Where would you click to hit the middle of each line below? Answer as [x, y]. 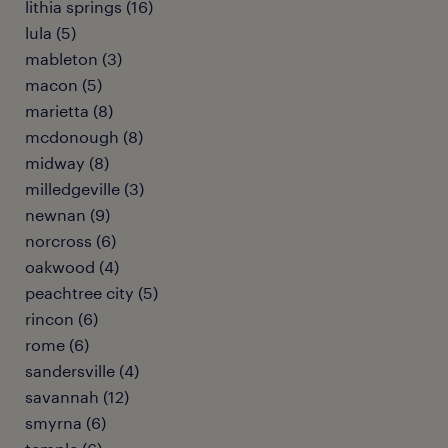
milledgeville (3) [84, 188]
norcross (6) [70, 240]
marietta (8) [69, 110]
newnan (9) [67, 214]
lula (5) [50, 32]
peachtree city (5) [91, 292]
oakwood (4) [72, 266]
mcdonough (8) [84, 136]
